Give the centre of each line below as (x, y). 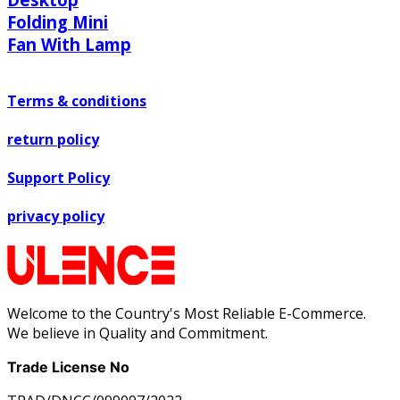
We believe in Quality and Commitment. (137, 333)
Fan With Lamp (69, 44)
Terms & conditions (77, 100)
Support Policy (58, 178)
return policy (53, 139)
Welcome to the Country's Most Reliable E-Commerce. (187, 313)
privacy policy (56, 217)
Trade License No (68, 367)
